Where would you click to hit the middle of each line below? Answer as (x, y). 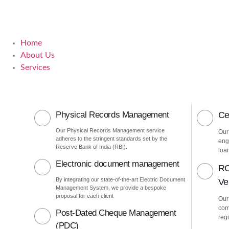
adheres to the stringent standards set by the (111, 139)
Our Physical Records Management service (110, 130)
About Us (38, 55)
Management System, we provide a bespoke (111, 188)
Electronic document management (118, 164)
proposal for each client (85, 196)
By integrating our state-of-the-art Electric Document (120, 179)
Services (35, 67)
